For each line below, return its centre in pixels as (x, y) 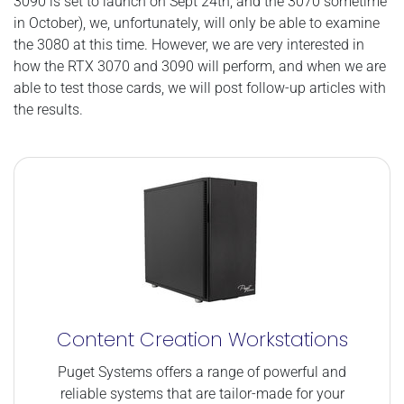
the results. (48, 109)
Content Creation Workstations (202, 339)
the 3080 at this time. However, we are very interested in (189, 44)
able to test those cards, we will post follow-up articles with (200, 87)
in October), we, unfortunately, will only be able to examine (197, 23)
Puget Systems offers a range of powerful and (202, 372)
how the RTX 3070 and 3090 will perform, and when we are (200, 66)
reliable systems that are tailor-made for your (202, 393)
